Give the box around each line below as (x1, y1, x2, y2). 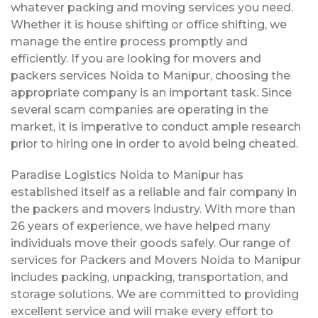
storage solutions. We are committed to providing (11, 287, 299, 301)
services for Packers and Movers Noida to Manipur (11, 253, 301, 267)
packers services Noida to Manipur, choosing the (11, 68, 290, 82)
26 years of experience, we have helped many (11, 219, 270, 233)
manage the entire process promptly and (11, 34, 248, 48)
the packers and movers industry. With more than (11, 202, 295, 216)
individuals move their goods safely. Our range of (11, 236, 290, 250)
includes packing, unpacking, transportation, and (11, 270, 288, 284)
